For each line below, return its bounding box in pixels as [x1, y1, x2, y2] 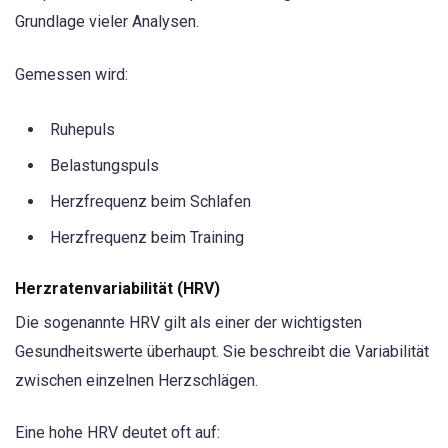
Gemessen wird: [15, 64, 128, 84]
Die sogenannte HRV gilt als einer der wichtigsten [15, 313, 362, 332]
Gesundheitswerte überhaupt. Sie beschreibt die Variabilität [15, 342, 429, 361]
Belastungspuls [50, 155, 159, 175]
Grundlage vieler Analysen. [15, 12, 199, 32]
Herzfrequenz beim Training [50, 227, 244, 247]
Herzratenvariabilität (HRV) [15, 279, 220, 298]
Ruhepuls [50, 119, 115, 139]
